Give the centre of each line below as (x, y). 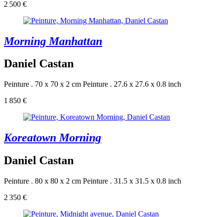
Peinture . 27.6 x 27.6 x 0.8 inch (132, 84)
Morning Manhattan (53, 41)
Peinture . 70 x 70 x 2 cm (42, 84)
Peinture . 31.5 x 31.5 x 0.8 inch (132, 181)
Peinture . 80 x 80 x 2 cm (42, 181)
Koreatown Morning (53, 138)
